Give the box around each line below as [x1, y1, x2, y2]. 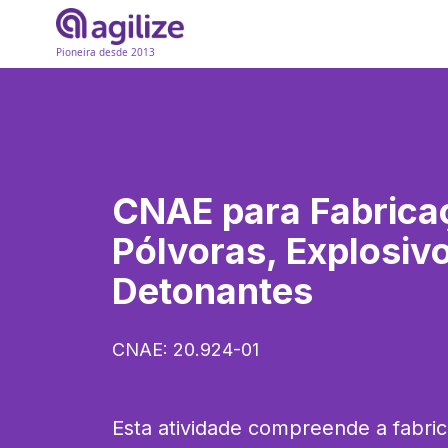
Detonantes [112, 269, 313, 313]
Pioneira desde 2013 [56, 45, 155, 60]
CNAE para [112, 189, 310, 233]
